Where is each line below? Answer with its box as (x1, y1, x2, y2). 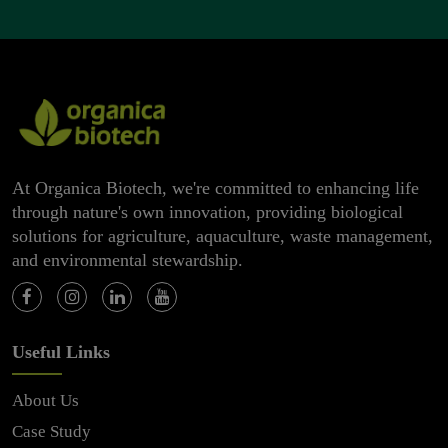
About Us (12, 390, 79, 410)
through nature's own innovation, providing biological (12, 201, 403, 222)
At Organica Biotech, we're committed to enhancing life (12, 177, 419, 198)
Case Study (12, 421, 91, 441)
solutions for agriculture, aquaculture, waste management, (12, 225, 433, 246)
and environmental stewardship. (12, 249, 243, 270)
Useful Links (12, 341, 110, 362)
